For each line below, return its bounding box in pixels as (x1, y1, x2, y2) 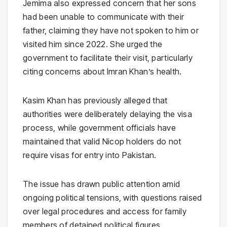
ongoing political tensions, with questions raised (23, 193, 202, 203)
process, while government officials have (23, 123, 176, 133)
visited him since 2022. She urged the (23, 39, 163, 50)
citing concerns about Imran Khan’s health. (23, 66, 182, 77)
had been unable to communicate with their (23, 12, 184, 22)
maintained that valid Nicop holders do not (23, 136, 181, 147)
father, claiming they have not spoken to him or (23, 25, 199, 36)
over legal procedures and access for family (23, 206, 186, 217)
